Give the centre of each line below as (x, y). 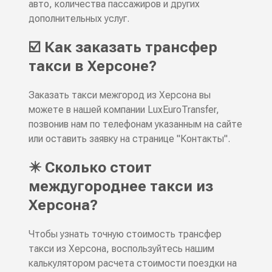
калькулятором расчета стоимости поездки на (132, 263)
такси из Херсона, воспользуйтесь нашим (121, 249)
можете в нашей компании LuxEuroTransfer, (124, 110)
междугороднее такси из (121, 187)
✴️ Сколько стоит (90, 168)
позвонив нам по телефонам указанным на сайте (135, 124)
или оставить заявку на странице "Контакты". (129, 139)
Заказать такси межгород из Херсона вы (119, 95)
